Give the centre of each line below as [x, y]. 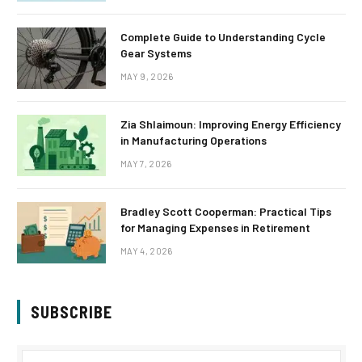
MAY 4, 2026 [147, 251]
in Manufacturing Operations [194, 141]
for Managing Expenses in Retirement [215, 228]
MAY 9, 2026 [147, 77]
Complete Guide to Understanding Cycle [223, 37]
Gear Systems [156, 53]
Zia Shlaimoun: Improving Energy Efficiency [231, 124]
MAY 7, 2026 [146, 164]
